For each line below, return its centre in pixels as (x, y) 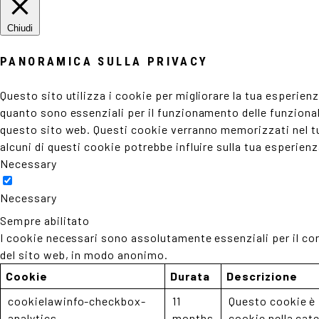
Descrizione (262, 276)
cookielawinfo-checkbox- (77, 301)
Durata (190, 276)
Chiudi (20, 28)
